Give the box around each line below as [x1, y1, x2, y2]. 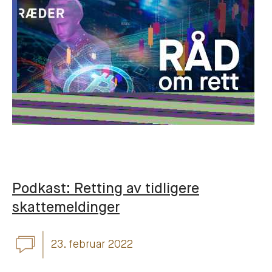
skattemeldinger [12, 201, 120, 216]
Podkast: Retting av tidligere [12, 182, 199, 197]
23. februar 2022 [51, 239, 133, 250]
